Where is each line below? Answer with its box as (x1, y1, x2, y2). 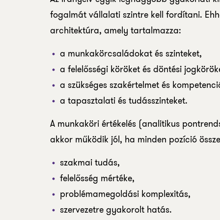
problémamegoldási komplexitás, (60, 188, 191, 200)
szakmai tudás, (60, 156, 120, 169)
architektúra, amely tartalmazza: (50, 24, 181, 37)
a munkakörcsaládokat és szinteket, (60, 47, 202, 60)
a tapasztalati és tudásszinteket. (60, 94, 188, 107)
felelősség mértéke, (60, 172, 135, 185)
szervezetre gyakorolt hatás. (60, 203, 172, 216)
